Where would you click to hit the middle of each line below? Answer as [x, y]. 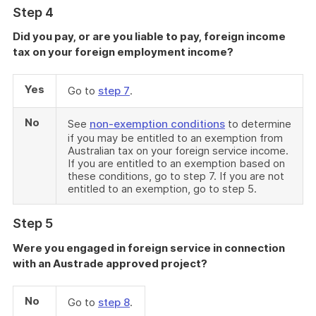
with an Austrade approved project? [110, 263]
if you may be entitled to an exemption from [175, 138]
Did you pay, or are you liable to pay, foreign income [149, 36]
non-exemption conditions [157, 124]
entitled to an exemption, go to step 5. [162, 189]
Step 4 [33, 12]
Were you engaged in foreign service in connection [149, 248]
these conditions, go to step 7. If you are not [176, 176]
